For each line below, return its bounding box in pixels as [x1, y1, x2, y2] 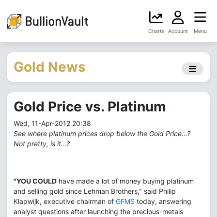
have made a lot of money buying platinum [57, 177, 194, 185]
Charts [148, 28, 164, 34]
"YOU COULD [14, 177, 57, 185]
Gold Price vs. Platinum [14, 98, 166, 115]
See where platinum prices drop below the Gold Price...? [14, 129, 190, 138]
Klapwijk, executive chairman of [14, 197, 116, 205]
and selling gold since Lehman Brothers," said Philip [14, 187, 176, 195]
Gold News [14, 59, 86, 75]
